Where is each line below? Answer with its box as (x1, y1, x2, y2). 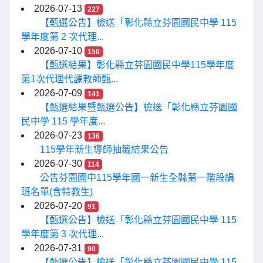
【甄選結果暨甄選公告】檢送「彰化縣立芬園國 (40, 102, 237, 112)
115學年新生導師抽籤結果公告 (40, 144, 168, 154)
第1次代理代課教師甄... (21, 74, 118, 84)
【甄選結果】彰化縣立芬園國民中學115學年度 (40, 60, 234, 70)
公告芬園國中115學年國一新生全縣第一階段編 (40, 173, 234, 183)
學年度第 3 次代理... (21, 229, 104, 239)
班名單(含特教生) (21, 187, 93, 197)
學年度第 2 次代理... (21, 32, 104, 42)
